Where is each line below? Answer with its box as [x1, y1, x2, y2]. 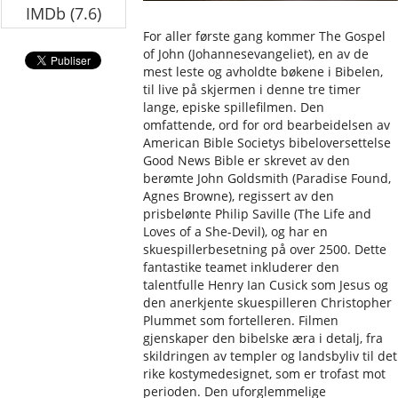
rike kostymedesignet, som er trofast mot [143, 365, 386, 382]
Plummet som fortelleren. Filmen [143, 312, 339, 329]
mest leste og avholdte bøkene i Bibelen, [143, 63, 384, 80]
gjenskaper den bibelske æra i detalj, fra [143, 330, 384, 346]
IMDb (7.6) [26, 2, 102, 24]
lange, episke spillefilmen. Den [143, 99, 325, 115]
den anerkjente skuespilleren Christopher [143, 294, 393, 311]
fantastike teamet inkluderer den [143, 259, 340, 275]
